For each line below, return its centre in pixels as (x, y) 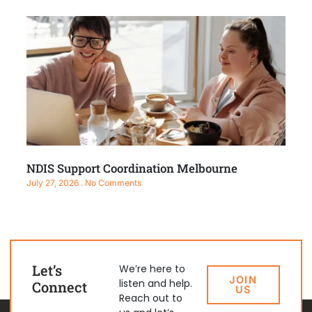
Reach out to (151, 298)
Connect (60, 287)
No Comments (112, 182)
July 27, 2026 (54, 182)
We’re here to (153, 268)
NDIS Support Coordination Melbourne (132, 168)
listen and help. (156, 283)
